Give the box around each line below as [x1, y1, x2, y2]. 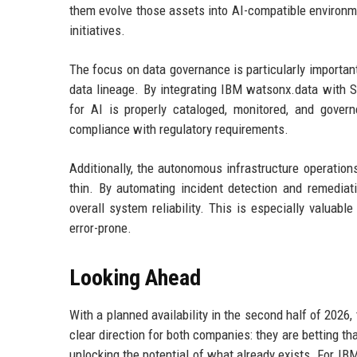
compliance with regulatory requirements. [69, 120, 288, 137]
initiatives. [69, 22, 125, 38]
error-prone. [69, 219, 131, 236]
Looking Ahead [69, 264, 201, 291]
